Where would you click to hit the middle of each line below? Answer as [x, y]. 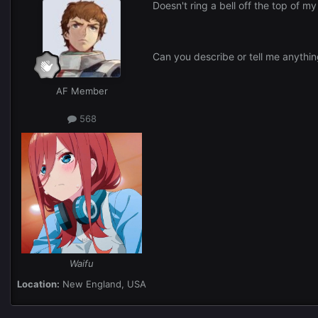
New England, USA [103, 284]
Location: [38, 284]
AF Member [82, 91]
